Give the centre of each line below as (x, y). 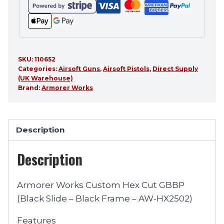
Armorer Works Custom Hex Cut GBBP (101, 185)
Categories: (38, 69)
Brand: (30, 88)
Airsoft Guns (79, 69)
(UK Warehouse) (45, 78)
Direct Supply (175, 69)
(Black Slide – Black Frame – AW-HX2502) (105, 198)
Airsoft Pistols (126, 69)
